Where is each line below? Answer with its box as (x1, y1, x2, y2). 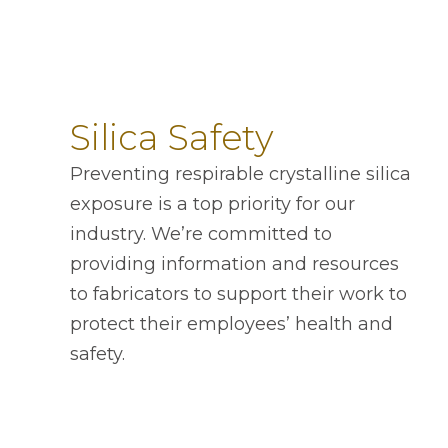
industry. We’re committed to (70, 223, 332, 246)
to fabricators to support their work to (70, 283, 407, 306)
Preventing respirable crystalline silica (70, 163, 411, 186)
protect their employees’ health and (70, 313, 393, 336)
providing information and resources (70, 253, 399, 276)
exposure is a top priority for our (70, 193, 355, 216)
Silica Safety (70, 116, 273, 160)
